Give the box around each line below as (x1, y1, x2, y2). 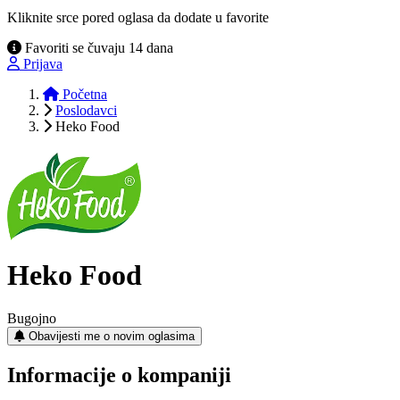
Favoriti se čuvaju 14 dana (21, 39, 173, 55)
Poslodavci (55, 102, 117, 118)
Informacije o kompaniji (7, 363, 231, 387)
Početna (59, 86, 107, 102)
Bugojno (7, 311, 56, 327)
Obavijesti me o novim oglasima (29, 329, 195, 344)
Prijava (23, 55, 62, 71)
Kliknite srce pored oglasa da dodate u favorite (7, 9, 269, 25)
